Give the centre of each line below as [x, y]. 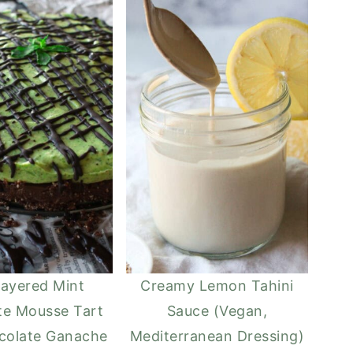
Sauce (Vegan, [217, 310]
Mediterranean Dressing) [217, 336]
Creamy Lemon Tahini [217, 285]
